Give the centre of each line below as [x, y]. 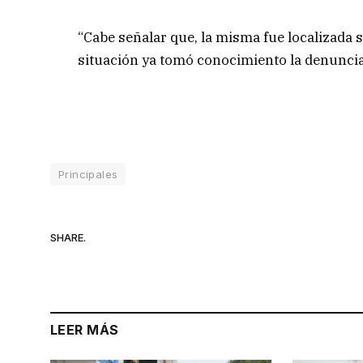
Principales [88, 175]
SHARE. [68, 237]
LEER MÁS [85, 330]
